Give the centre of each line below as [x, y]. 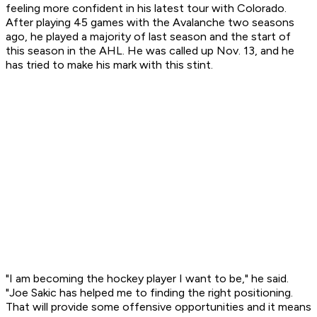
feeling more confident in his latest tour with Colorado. [146, 8]
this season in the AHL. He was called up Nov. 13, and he [150, 51]
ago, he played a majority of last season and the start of [148, 37]
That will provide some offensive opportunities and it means [158, 307]
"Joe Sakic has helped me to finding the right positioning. [149, 293]
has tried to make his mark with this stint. [109, 65]
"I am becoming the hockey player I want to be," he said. [147, 279]
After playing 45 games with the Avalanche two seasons [150, 23]
